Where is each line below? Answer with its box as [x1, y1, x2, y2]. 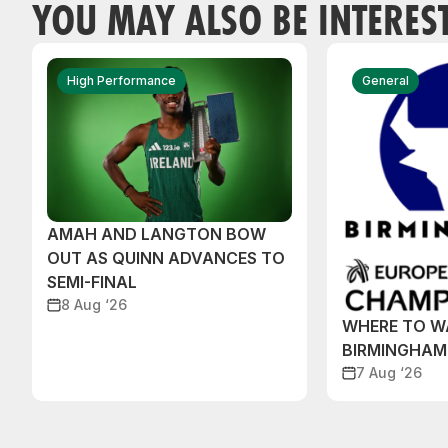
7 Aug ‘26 [356, 364, 422, 382]
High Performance [67, 73, 176, 89]
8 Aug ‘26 [61, 296, 127, 314]
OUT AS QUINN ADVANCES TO [47, 248, 285, 269]
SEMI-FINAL [47, 272, 137, 293]
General [362, 73, 409, 89]
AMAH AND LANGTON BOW [47, 224, 266, 245]
